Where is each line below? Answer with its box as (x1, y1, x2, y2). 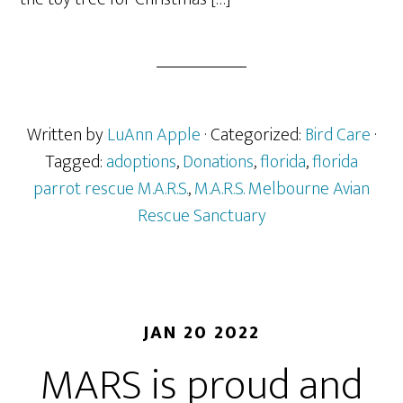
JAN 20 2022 (143, 318, 260, 348)
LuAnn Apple (106, 120, 201, 150)
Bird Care (304, 120, 371, 150)
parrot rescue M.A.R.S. (33, 174, 188, 204)
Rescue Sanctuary (137, 201, 266, 231)
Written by (26, 120, 107, 150)
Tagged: (45, 147, 106, 177)
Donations (183, 147, 254, 177)
